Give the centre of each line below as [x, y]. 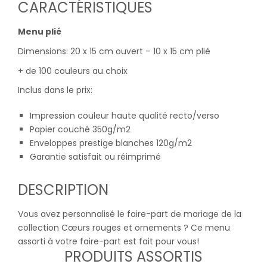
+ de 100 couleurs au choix [73, 71]
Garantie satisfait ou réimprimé [95, 157]
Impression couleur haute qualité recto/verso [125, 116]
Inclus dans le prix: [55, 90]
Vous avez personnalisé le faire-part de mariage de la [130, 214]
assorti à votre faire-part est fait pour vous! [108, 242]
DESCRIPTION [63, 190]
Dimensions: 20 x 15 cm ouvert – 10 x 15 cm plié [114, 51]
